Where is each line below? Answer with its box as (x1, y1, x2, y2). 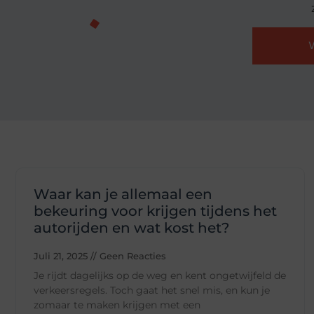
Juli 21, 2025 (34, 250, 90, 262)
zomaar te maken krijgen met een (34, 299, 200, 312)
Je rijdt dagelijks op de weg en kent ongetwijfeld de (34, 269, 286, 282)
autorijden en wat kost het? (34, 219, 229, 237)
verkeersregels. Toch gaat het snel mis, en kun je (34, 284, 270, 297)
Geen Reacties (97, 250, 166, 262)
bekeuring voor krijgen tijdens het (34, 203, 277, 220)
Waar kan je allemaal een (34, 186, 212, 203)
